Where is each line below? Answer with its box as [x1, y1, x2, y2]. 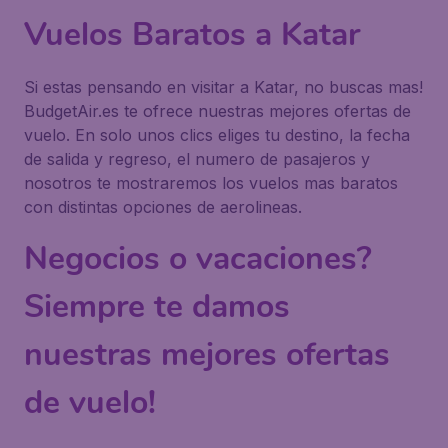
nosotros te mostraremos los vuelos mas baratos [24, 173, 398, 193]
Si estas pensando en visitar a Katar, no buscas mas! [24, 77, 423, 97]
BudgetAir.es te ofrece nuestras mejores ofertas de [24, 101, 411, 121]
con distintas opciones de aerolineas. [24, 197, 302, 217]
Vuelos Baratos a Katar [24, 13, 360, 56]
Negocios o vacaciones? [24, 237, 372, 280]
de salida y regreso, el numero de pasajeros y [24, 149, 370, 169]
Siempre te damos [24, 285, 290, 328]
